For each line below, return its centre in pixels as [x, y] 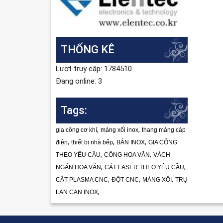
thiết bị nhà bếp [92, 143]
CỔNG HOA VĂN [127, 155]
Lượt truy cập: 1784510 [94, 69]
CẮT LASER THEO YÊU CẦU [144, 167]
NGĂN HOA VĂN [78, 167]
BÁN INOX [131, 143]
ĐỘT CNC [125, 180]
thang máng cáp [164, 130]
